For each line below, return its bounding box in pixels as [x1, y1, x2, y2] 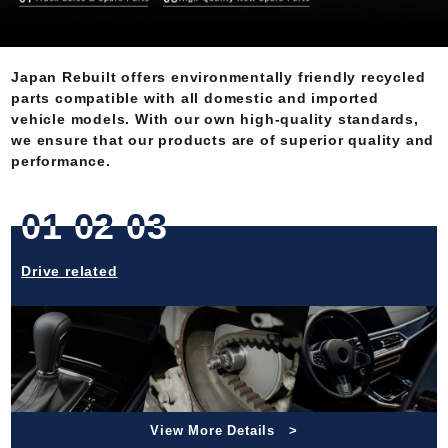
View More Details [150, 424, 275, 439]
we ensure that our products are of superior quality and [11, 132, 435, 149]
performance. [11, 153, 111, 170]
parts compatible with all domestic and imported [11, 90, 379, 107]
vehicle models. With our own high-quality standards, [11, 111, 419, 128]
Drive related [21, 262, 118, 279]
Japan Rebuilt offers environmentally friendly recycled [11, 69, 426, 86]
